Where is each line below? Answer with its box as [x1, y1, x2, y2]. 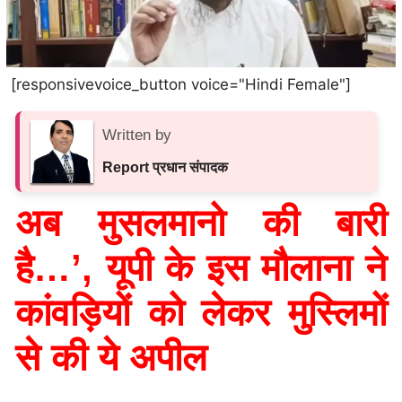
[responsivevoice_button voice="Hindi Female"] [11, 74, 351, 93]
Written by [102, 126, 171, 144]
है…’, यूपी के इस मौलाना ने [15, 246, 387, 289]
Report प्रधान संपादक [102, 159, 228, 175]
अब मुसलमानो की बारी [15, 201, 387, 244]
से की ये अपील [15, 336, 207, 379]
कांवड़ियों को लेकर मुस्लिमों [15, 291, 387, 334]
